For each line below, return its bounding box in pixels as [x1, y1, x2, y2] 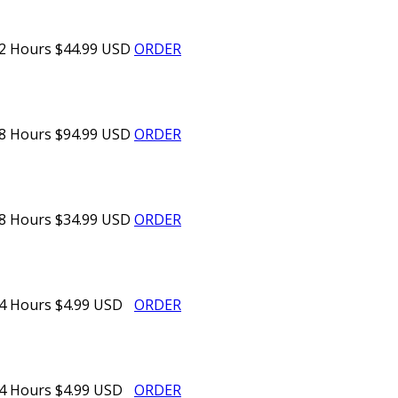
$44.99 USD [55, 39, 131, 60]
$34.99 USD [55, 210, 131, 230]
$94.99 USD [55, 124, 131, 145]
